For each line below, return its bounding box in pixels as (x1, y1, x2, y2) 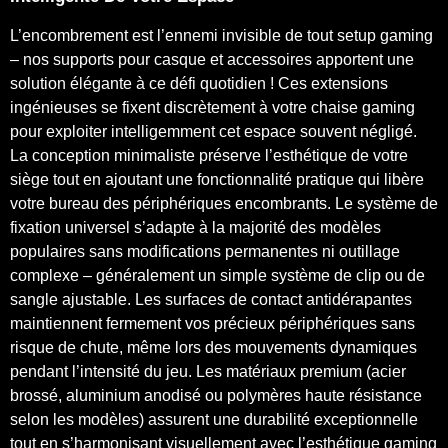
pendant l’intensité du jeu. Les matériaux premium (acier (10, 362, 406, 380)
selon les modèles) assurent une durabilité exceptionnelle (10, 410, 418, 428)
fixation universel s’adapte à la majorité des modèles (10, 218, 381, 236)
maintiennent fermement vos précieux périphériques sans (10, 314, 415, 332)
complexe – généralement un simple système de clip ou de (10, 266, 425, 284)
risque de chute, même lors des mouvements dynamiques (10, 338, 417, 356)
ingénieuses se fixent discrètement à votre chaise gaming (10, 98, 415, 116)
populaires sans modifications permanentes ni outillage (10, 242, 400, 260)
